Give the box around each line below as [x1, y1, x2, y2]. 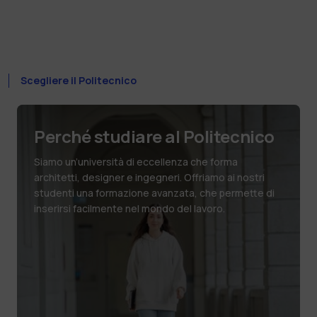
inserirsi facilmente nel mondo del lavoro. [34, 201, 225, 215]
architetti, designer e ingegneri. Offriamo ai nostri [34, 170, 265, 184]
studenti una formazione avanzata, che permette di [34, 185, 275, 200]
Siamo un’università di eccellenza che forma [34, 154, 238, 168]
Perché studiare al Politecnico [34, 124, 275, 148]
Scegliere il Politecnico [21, 73, 137, 87]
